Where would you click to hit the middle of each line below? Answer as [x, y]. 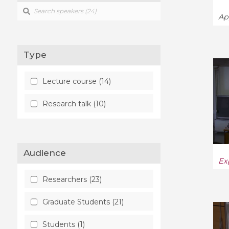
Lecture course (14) [76, 81]
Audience [48, 153]
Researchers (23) [72, 179]
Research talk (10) [74, 104]
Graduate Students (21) [83, 202]
